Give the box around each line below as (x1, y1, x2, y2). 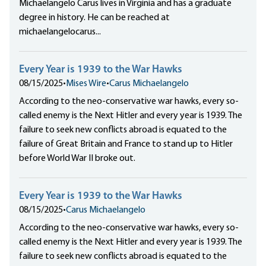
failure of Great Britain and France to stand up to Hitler (19, 139, 233, 149)
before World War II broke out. (19, 153, 135, 163)
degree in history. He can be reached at (19, 12, 170, 23)
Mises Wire (66, 78, 106, 88)
